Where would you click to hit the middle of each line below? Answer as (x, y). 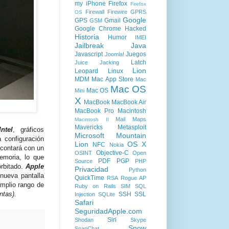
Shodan (84, 220)
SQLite (107, 194)
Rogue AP (133, 178)
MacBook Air (129, 102)
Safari (84, 202)
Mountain (131, 135)
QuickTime (89, 178)
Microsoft (89, 135)
